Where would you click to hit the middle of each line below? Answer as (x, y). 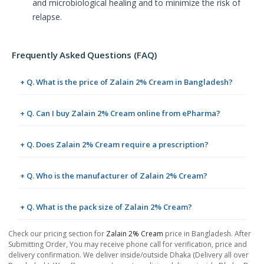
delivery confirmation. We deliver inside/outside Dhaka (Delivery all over (128, 255)
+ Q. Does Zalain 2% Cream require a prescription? (114, 144)
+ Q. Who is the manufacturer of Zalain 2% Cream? (114, 175)
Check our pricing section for (57, 233)
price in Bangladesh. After (207, 233)
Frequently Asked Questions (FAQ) (85, 55)
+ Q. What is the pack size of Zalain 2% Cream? (106, 207)
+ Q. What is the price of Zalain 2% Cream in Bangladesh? (126, 82)
